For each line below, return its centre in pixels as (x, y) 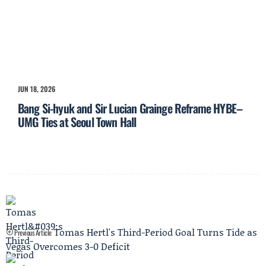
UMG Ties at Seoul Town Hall (77, 122)
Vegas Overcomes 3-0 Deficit (68, 246)
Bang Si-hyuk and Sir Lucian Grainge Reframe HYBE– (130, 108)
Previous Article (32, 233)
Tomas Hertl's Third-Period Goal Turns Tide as (155, 232)
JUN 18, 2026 (37, 89)
